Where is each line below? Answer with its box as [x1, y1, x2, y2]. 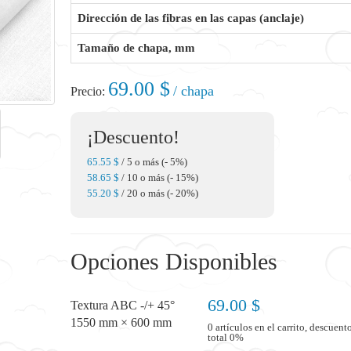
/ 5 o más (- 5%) [119, 156, 187, 168]
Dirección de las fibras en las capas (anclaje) [78, 12, 304, 24]
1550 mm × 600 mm [71, 316, 172, 329]
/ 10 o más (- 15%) [119, 172, 198, 183]
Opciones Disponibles [71, 248, 277, 274]
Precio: [71, 85, 108, 98]
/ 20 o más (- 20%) [119, 187, 198, 199]
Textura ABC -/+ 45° [71, 299, 175, 312]
